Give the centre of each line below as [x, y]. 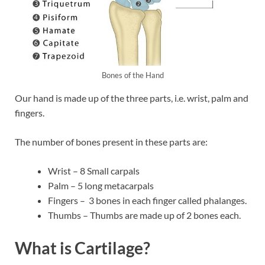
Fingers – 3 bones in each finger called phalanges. [147, 201]
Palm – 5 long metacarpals [101, 186]
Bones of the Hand [132, 75]
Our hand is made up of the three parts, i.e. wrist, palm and [132, 98]
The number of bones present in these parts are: [111, 142]
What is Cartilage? [83, 248]
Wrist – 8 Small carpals [94, 171]
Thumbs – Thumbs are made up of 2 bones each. [144, 215]
